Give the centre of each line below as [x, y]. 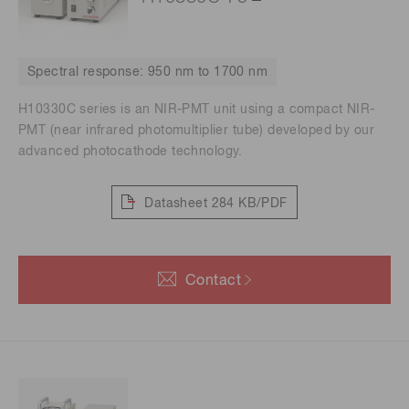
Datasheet [176, 203]
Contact [213, 282]
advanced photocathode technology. [131, 152]
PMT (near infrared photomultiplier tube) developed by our [196, 131]
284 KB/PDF [249, 203]
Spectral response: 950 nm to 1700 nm [148, 73]
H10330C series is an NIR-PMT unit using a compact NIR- [197, 110]
